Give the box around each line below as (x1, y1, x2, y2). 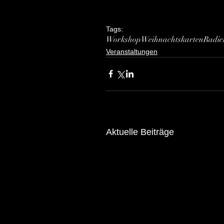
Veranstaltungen (106, 47, 157, 55)
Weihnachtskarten (141, 34, 203, 44)
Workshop (106, 34, 141, 44)
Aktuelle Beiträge (106, 126, 174, 137)
